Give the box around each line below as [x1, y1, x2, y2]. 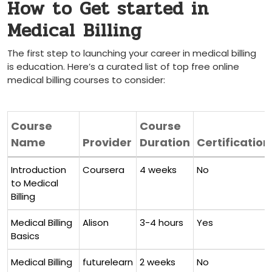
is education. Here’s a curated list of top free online [7, 60, 239, 73]
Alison [83, 216, 109, 229]
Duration [140, 135, 190, 150]
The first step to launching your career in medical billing [7, 47, 256, 59]
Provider [83, 135, 132, 150]
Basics [11, 229, 39, 242]
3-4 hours [140, 216, 183, 229]
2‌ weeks [140, 256, 175, 268]
